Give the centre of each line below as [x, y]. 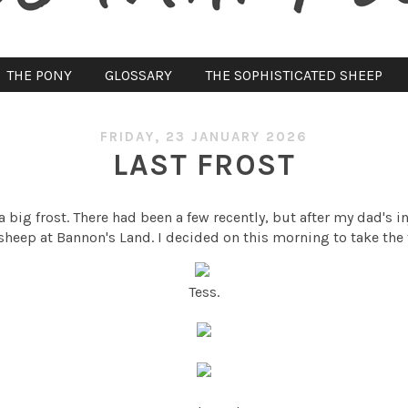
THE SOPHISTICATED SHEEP [293, 75]
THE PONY [39, 75]
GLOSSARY [138, 75]
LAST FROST [204, 165]
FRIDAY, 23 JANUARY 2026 [204, 137]
